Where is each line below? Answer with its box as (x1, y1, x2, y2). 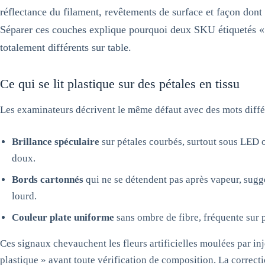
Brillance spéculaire (12, 135, 99, 147)
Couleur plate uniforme (12, 211, 114, 223)
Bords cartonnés (12, 173, 83, 185)
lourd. (12, 190, 37, 202)
